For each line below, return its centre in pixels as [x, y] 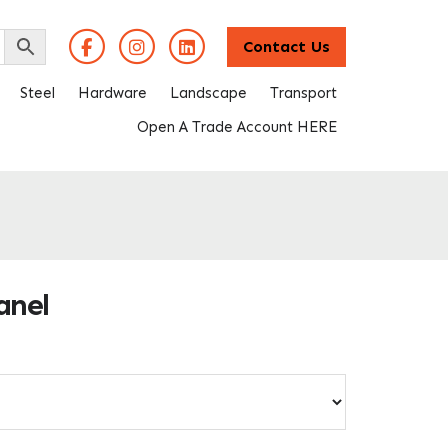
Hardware [112, 92]
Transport [303, 92]
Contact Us [286, 46]
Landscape [208, 92]
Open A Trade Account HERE [237, 126]
